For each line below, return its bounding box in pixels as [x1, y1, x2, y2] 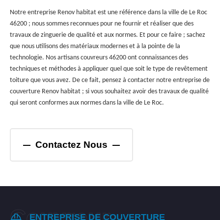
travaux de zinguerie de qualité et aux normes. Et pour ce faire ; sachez [10, 31, 205, 39]
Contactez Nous [35, 139, 108, 150]
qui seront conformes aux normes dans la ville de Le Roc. [10, 99, 164, 107]
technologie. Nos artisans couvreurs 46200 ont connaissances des [10, 54, 188, 61]
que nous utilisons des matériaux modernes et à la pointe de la [10, 43, 180, 50]
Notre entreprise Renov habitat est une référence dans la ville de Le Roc [10, 9, 207, 16]
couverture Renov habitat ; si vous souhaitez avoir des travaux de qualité [10, 88, 209, 95]
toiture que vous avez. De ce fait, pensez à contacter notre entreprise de [10, 77, 210, 84]
